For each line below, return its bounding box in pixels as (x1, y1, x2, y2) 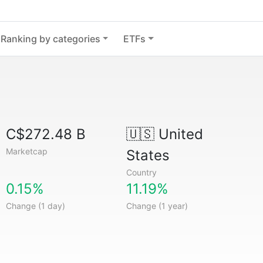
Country (126, 167, 157, 177)
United (154, 126, 203, 143)
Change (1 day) (6, 201, 66, 211)
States (126, 147, 170, 164)
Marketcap (6, 146, 48, 156)
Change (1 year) (126, 201, 188, 211)
